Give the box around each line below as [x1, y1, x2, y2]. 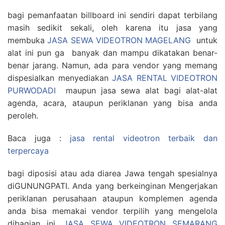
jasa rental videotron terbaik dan [69, 133, 218, 143]
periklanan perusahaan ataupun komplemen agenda [8, 193, 217, 203]
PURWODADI [8, 85, 56, 95]
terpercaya [8, 146, 49, 156]
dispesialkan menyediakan [8, 73, 112, 83]
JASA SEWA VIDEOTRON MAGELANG [47, 35, 191, 45]
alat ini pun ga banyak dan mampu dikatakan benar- [8, 48, 217, 58]
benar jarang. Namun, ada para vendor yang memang [8, 60, 217, 70]
